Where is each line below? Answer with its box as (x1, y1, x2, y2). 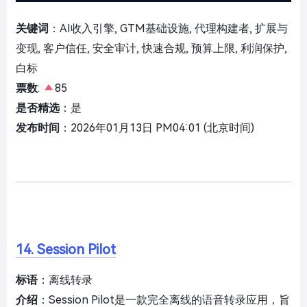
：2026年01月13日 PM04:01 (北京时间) (60, 121, 254, 135)
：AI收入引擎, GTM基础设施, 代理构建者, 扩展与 (49, 22, 288, 36)
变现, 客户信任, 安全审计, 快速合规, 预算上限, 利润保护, (16, 42, 287, 56)
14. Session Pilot (16, 241, 116, 258)
